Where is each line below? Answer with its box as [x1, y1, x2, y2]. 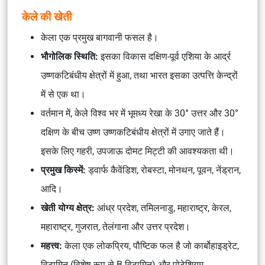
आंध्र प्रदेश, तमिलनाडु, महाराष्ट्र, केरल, [97, 202, 231, 214]
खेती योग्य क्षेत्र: [41, 202, 97, 214]
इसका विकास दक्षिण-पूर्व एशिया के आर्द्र [101, 51, 231, 62]
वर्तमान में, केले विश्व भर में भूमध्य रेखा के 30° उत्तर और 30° [41, 108, 238, 119]
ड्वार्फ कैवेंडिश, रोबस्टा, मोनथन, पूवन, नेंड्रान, [88, 164, 241, 176]
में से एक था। [41, 89, 86, 100]
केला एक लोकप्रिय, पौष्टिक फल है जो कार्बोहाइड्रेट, [62, 240, 239, 251]
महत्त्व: [41, 240, 62, 251]
